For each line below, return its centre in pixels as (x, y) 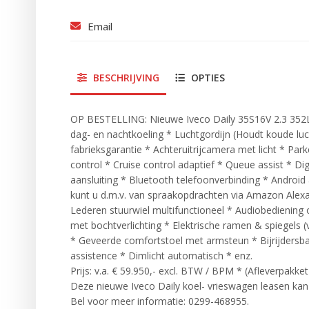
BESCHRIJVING (125, 78)
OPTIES (207, 78)
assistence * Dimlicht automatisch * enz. (161, 256)
